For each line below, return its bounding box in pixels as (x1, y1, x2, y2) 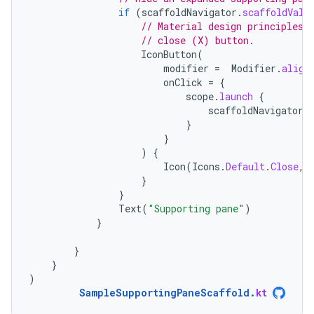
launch (219, 89, 253, 103)
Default (226, 159, 265, 173)
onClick (163, 75, 203, 89)
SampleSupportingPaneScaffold (79, 285, 250, 299)
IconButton (141, 47, 197, 61)
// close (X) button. (141, 33, 254, 47)
